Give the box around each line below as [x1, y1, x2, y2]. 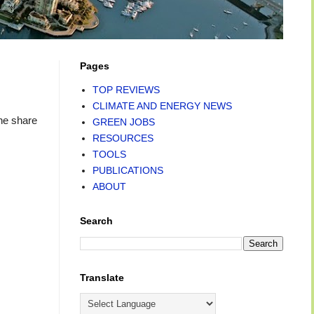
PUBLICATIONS [92, 164, 163, 176]
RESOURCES [92, 132, 153, 144]
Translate [80, 272, 124, 283]
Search [80, 215, 113, 226]
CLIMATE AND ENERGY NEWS [92, 100, 232, 111]
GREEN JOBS [92, 116, 155, 128]
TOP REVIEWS [92, 83, 160, 95]
